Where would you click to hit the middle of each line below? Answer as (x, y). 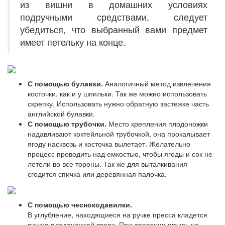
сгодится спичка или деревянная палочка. (97, 174)
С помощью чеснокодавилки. (80, 204)
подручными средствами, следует (114, 17)
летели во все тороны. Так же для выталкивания (107, 164)
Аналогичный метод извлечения (157, 84)
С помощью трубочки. (67, 124)
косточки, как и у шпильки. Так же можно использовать (117, 94)
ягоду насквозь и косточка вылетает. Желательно (109, 144)
